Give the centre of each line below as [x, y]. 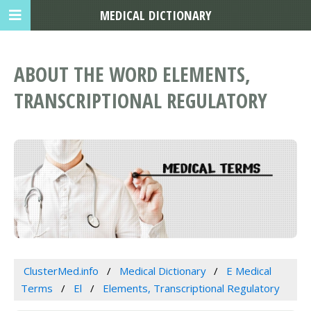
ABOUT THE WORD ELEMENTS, [132, 74]
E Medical [249, 270]
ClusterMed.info [61, 270]
